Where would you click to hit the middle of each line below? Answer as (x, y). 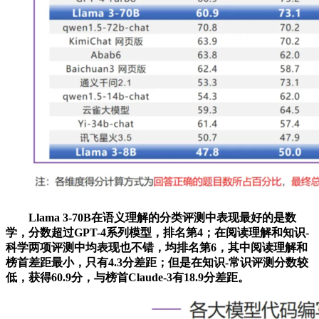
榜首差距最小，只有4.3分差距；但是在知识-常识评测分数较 (157, 262)
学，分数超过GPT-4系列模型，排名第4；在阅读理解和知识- (157, 232)
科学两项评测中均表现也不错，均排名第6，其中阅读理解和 (157, 247)
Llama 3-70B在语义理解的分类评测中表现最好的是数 (151, 217)
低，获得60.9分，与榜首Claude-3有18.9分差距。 (127, 277)
